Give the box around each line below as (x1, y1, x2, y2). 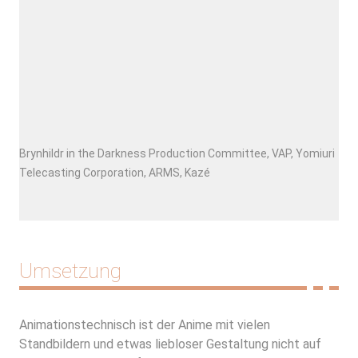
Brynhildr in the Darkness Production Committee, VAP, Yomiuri (19, 146, 335, 160)
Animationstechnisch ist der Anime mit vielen (19, 316, 270, 332)
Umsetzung (19, 258, 121, 283)
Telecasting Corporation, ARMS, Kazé (19, 165, 210, 179)
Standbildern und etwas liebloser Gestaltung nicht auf (19, 336, 321, 352)
